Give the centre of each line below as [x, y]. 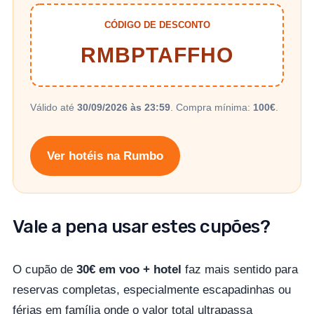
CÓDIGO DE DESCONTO [157, 25]
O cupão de [45, 269]
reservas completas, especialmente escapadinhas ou [152, 289]
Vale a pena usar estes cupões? [142, 226]
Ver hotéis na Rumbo [105, 156]
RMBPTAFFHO [157, 55]
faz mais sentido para [240, 269]
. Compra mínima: [212, 108]
